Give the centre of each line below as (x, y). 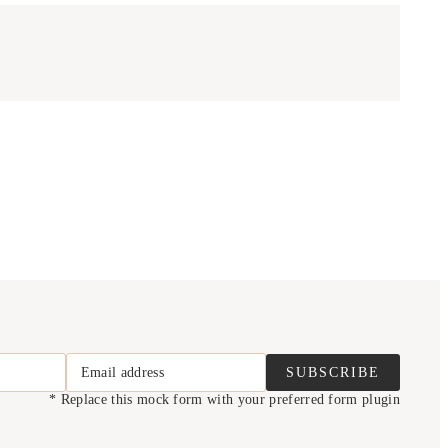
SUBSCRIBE (332, 372)
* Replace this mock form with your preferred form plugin (224, 400)
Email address (122, 372)
